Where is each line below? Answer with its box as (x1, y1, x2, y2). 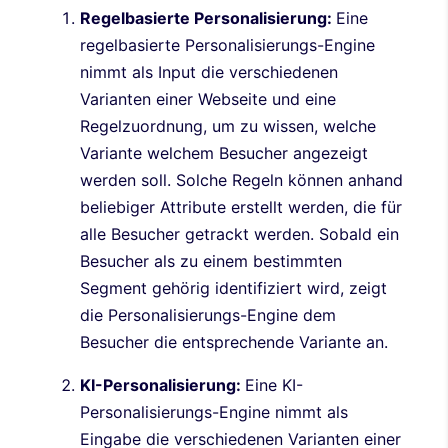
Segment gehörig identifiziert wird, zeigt (80, 277, 387, 298)
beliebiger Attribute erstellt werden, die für (80, 196, 402, 217)
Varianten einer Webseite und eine (80, 88, 336, 109)
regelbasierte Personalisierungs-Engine (80, 34, 375, 55)
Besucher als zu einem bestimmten (80, 250, 342, 271)
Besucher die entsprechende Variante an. (80, 331, 388, 352)
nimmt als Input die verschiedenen (80, 61, 338, 82)
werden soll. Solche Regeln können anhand (80, 169, 403, 190)
